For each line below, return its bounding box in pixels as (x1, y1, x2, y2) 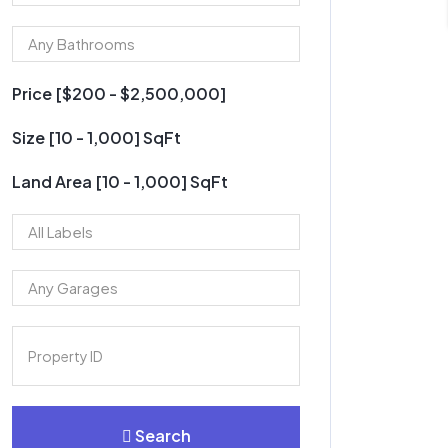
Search (134, 424, 191, 446)
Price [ (12, 82, 62, 104)
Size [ (12, 126, 55, 148)
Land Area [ (12, 170, 102, 192)
